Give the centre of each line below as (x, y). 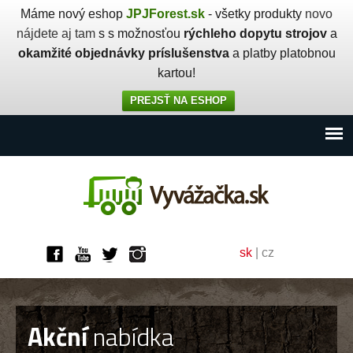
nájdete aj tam (56, 33)
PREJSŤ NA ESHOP (178, 100)
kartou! (176, 73)
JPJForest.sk (165, 14)
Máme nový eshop (73, 14)
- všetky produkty (255, 14)
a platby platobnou (282, 53)
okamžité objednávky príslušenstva (123, 53)
